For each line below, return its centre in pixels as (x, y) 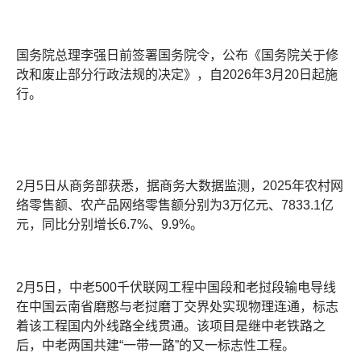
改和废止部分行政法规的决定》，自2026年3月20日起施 (177, 75)
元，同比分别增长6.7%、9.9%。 (110, 224)
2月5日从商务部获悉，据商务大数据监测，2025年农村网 (180, 186)
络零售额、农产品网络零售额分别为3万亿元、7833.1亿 (175, 205)
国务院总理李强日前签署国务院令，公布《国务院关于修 (177, 55)
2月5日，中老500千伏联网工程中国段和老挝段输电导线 (176, 287)
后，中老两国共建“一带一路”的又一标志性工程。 (156, 345)
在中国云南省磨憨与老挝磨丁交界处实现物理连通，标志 (177, 307)
